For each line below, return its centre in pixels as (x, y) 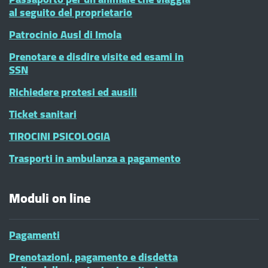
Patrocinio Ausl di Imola (65, 34)
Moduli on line (50, 198)
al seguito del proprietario (71, 12)
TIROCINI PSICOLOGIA (60, 136)
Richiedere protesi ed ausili (73, 92)
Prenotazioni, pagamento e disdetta (93, 257)
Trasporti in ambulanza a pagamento (95, 158)
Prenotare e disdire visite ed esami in (96, 57)
